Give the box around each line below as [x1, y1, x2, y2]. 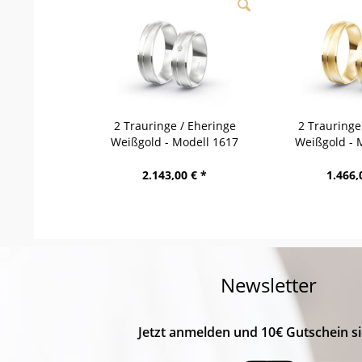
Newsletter [221, 271, 318, 299]
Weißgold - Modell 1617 [111, 134, 238, 150]
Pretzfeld [150, 150, 199, 166]
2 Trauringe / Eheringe [113, 118, 236, 134]
